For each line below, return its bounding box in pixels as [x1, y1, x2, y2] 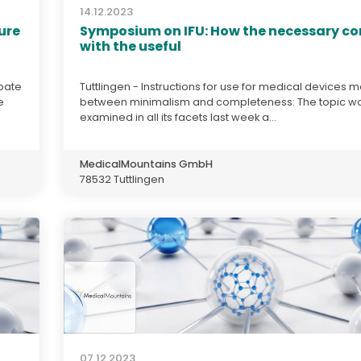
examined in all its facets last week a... [80, 110, 276, 124]
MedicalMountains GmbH [80, 156, 213, 171]
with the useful [80, 36, 181, 56]
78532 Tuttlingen [80, 172, 164, 186]
